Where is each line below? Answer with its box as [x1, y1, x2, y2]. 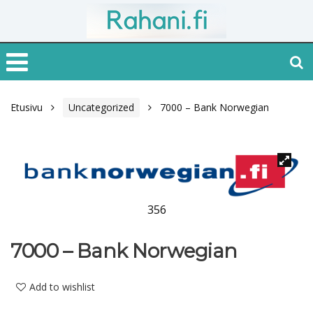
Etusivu [10, 101, 43, 114]
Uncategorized [68, 101, 134, 114]
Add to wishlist [29, 280, 95, 294]
